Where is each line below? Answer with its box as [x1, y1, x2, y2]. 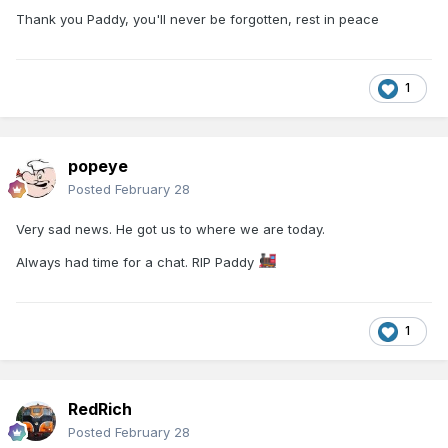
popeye [68, 155, 128, 176]
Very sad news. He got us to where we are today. [16, 220, 325, 237]
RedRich [68, 398, 132, 419]
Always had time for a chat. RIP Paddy [16, 253, 258, 270]
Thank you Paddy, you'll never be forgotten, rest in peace [16, 10, 379, 27]
